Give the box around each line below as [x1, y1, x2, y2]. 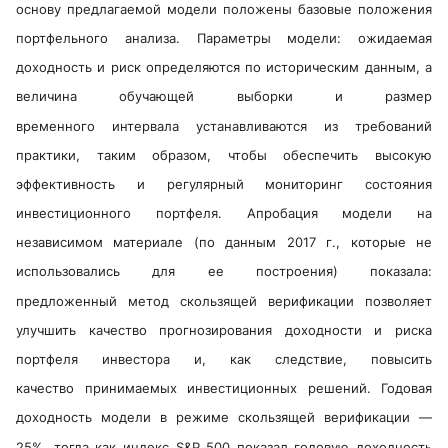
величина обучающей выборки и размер [16, 88, 432, 105]
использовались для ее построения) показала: [16, 263, 432, 280]
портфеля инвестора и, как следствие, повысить [16, 351, 432, 368]
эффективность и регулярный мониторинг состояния [16, 176, 432, 193]
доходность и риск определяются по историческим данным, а [16, 59, 432, 76]
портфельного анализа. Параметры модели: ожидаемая [16, 30, 432, 47]
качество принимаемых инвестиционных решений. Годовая [16, 380, 432, 397]
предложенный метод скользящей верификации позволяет [16, 292, 432, 309]
